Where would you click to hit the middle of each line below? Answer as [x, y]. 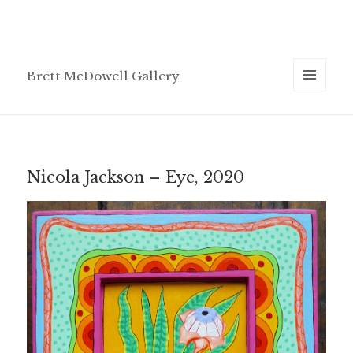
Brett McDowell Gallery [104, 76]
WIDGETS [316, 124]
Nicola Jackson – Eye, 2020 [136, 177]
